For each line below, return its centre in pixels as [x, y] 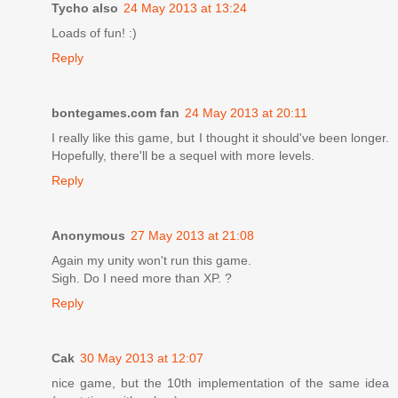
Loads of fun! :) [94, 32]
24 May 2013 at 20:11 [246, 112]
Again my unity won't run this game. [151, 260]
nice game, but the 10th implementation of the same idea [220, 382]
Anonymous [88, 235]
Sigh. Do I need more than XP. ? [142, 278]
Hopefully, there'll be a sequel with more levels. [183, 155]
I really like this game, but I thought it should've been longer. [220, 137]
